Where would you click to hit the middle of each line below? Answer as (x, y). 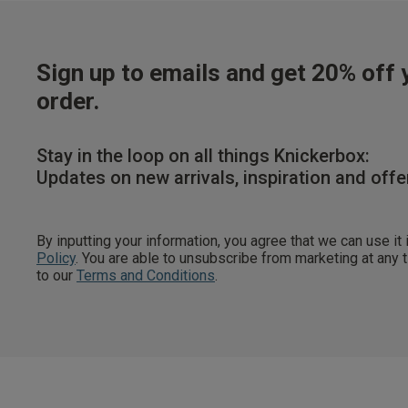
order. (68, 101)
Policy (56, 258)
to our (56, 275)
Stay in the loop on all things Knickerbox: (203, 155)
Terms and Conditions (146, 275)
